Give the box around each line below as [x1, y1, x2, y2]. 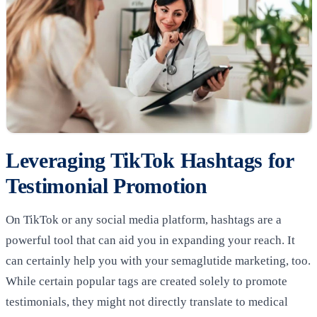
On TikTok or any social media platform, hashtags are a [6, 212, 282, 226]
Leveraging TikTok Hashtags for [6, 148, 294, 173]
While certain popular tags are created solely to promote [6, 274, 287, 288]
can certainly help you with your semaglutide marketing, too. [6, 253, 311, 267]
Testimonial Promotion [6, 173, 207, 198]
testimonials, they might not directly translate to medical [6, 294, 288, 309]
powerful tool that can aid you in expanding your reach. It [6, 233, 295, 247]
